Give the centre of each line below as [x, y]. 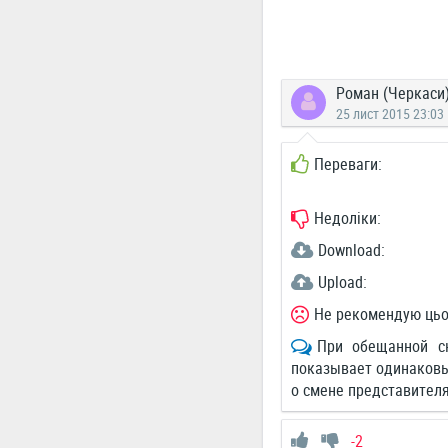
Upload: [342, 282]
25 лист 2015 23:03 [389, 113]
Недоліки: [347, 218]
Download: [351, 250]
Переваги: [347, 164]
